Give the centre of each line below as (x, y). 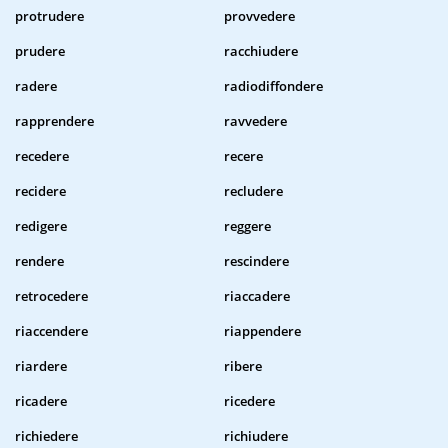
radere (36, 86)
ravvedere (255, 121)
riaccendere (51, 331)
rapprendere (54, 121)
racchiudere (261, 51)
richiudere (256, 436)
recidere (40, 191)
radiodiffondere (273, 86)
